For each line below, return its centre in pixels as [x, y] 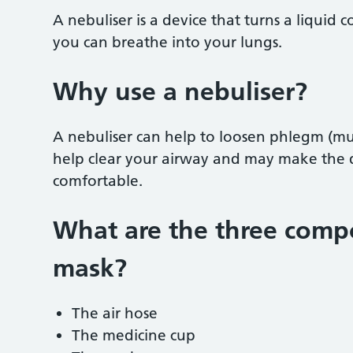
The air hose [115, 313]
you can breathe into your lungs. [168, 42]
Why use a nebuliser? [180, 91]
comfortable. [98, 181]
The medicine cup [134, 335]
